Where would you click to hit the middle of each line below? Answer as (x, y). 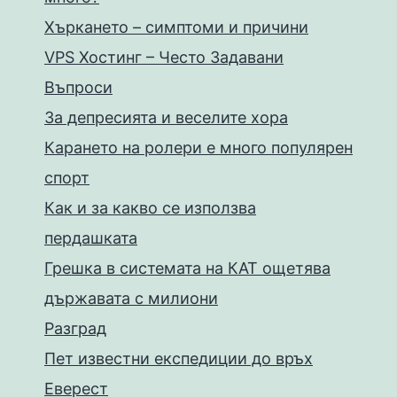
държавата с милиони (131, 298)
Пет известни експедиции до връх (179, 358)
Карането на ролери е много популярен (198, 148)
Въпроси (78, 87)
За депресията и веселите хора (166, 117)
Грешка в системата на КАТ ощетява (187, 268)
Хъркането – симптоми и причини (176, 27)
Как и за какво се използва (150, 208)
